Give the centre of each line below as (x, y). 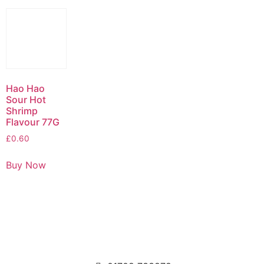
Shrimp (22, 111)
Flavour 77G (33, 122)
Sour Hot (26, 100)
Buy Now (26, 165)
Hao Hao (25, 89)
